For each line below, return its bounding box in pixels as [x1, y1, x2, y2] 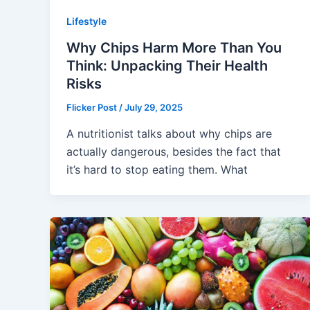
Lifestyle [66, 15, 107, 28]
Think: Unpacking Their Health [66, 57, 268, 74]
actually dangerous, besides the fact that [66, 144, 281, 158]
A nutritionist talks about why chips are [66, 126, 272, 140]
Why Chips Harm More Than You [66, 39, 282, 56]
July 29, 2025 [125, 101, 183, 113]
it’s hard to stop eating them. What [66, 162, 248, 176]
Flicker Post [66, 101, 119, 113]
